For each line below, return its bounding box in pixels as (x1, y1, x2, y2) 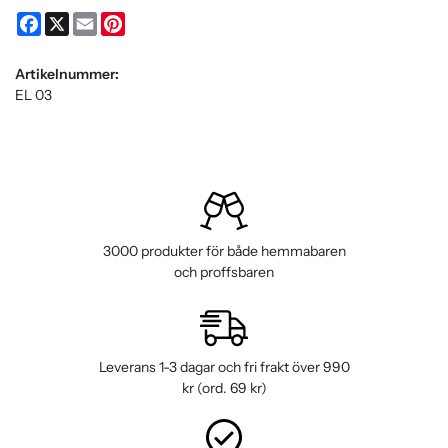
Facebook (41, 11, 101, 30)
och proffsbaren (174, 263, 274, 282)
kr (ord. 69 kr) (181, 379, 267, 398)
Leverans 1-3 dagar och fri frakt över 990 (98, 358, 350, 377)
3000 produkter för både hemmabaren (102, 242, 346, 261)
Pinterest (125, 11, 183, 30)
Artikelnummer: (15, 65, 119, 84)
